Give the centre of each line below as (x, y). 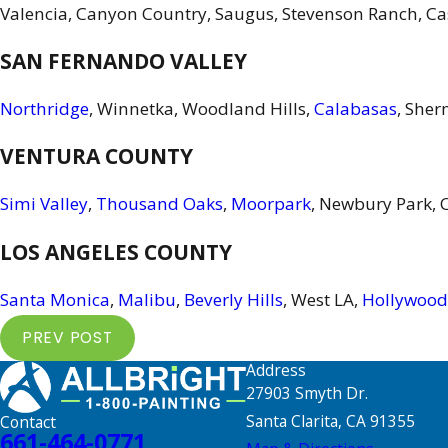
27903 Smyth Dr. (306, 392)
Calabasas (355, 109)
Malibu (147, 299)
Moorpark (271, 204)
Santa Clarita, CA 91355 (330, 420)
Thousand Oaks (159, 204)
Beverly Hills (233, 299)
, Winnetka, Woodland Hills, (201, 109)
